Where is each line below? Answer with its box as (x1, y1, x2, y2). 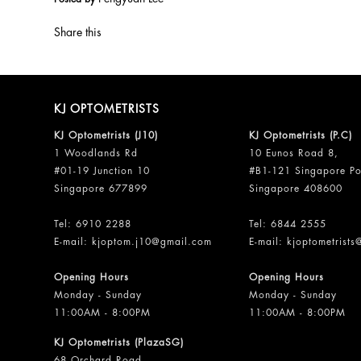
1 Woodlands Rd (54, 148, 139, 158)
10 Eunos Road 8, (249, 148, 339, 158)
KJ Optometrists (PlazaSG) (54, 338, 185, 347)
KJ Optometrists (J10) (54, 131, 159, 140)
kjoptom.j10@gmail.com (92, 237, 213, 247)
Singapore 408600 (249, 184, 343, 193)
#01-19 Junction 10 (54, 166, 151, 176)
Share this (54, 26, 102, 38)
